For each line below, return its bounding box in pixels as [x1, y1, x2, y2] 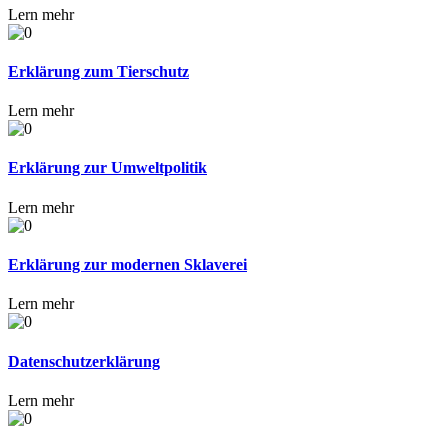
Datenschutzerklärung [8, 352, 160, 370]
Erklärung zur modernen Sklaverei [8, 256, 247, 274]
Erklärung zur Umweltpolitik [8, 159, 207, 177]
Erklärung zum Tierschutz [8, 62, 189, 80]
